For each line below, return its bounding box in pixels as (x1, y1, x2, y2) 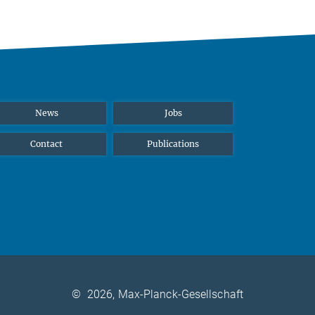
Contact (30, 138, 63, 149)
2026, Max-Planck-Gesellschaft (87, 288, 243, 302)
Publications (147, 138, 199, 149)
